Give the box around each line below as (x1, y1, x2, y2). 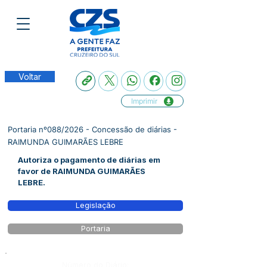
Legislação (75, 201, 116, 210)
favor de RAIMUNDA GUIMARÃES (18, 166, 145, 176)
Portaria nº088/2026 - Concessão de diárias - (8, 125, 177, 134)
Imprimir (131, 97, 157, 105)
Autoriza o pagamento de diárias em (18, 155, 160, 164)
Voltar (18, 72, 41, 82)
